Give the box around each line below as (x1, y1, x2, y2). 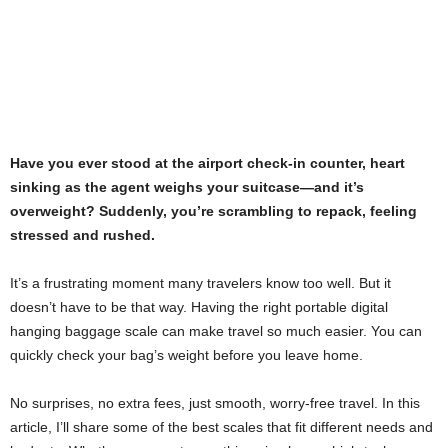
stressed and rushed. (10, 226, 155, 243)
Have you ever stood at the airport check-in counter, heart (10, 154, 405, 171)
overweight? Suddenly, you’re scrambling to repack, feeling (10, 202, 417, 219)
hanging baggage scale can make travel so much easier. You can (10, 322, 422, 339)
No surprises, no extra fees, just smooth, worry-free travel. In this (10, 394, 420, 411)
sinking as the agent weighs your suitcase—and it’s (10, 178, 364, 195)
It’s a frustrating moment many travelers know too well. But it (10, 274, 391, 291)
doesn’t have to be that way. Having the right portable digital (10, 298, 388, 315)
